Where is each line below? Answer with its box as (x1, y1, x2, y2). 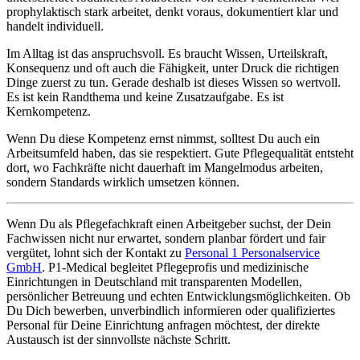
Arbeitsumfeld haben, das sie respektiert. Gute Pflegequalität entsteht (6, 145, 354, 160)
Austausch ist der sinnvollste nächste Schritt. (6, 332, 231, 346)
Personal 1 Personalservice (185, 245, 320, 260)
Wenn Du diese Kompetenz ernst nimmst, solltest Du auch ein (6, 131, 320, 145)
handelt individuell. (6, 18, 104, 33)
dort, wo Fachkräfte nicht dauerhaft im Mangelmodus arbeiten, (6, 160, 323, 174)
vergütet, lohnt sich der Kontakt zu (6, 245, 185, 260)
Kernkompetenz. (6, 104, 91, 118)
